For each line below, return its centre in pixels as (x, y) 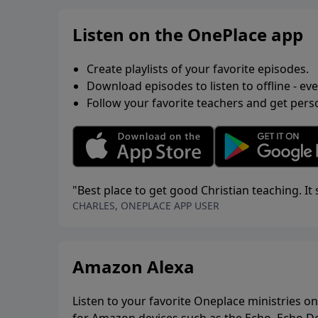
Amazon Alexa (133, 267)
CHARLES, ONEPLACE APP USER (146, 206)
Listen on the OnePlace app (188, 34)
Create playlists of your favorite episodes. (198, 68)
